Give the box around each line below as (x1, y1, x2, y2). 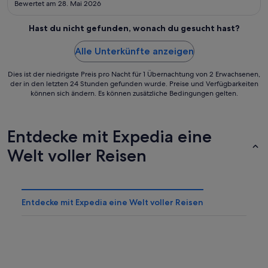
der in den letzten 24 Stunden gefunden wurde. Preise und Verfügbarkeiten (10, 78, 258, 89)
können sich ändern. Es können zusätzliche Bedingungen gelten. (30, 88, 238, 98)
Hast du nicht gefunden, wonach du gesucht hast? (28, 22, 240, 33)
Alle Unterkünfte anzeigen (74, 45, 194, 57)
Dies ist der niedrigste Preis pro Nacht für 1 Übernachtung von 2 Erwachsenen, (8, 69, 260, 79)
